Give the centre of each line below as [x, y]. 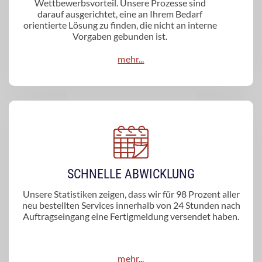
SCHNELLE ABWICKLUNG [131, 174]
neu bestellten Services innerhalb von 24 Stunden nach [131, 205]
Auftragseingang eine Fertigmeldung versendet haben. [131, 216]
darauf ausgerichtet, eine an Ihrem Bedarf [120, 14]
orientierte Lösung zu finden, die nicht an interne [120, 25]
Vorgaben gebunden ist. [120, 36]
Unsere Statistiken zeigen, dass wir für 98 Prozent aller [131, 194]
